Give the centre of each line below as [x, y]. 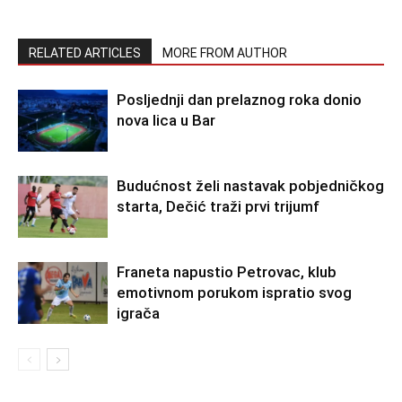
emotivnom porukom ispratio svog [234, 293]
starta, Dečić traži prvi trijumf [218, 206]
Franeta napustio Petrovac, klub [227, 272]
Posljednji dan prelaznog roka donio [239, 100]
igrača [138, 313]
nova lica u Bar [166, 120]
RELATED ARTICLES [85, 53]
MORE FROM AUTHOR [225, 53]
